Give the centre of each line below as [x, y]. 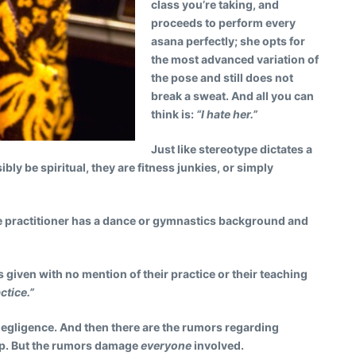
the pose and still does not [222, 77]
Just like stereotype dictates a [232, 149]
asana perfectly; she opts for [228, 41]
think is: [174, 114]
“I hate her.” [227, 114]
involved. [218, 345]
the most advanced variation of [235, 59]
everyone [166, 345]
